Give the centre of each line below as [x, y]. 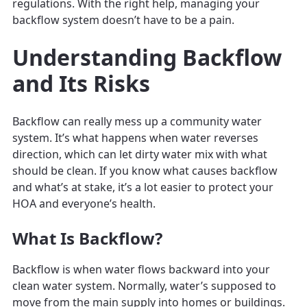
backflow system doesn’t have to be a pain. [123, 20]
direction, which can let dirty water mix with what [140, 154]
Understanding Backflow [147, 57]
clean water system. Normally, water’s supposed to [144, 285]
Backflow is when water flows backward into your [141, 269]
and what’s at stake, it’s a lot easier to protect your [143, 187]
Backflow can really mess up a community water [137, 121]
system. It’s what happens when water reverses [135, 137]
